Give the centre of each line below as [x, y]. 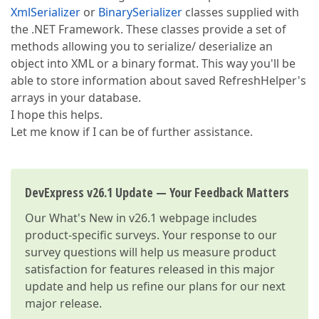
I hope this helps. [57, 115]
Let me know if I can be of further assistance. [132, 132]
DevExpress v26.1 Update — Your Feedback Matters [157, 192]
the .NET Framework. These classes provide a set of [148, 29]
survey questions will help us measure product [151, 252]
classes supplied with [241, 12]
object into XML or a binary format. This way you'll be [153, 63]
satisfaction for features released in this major [150, 269]
